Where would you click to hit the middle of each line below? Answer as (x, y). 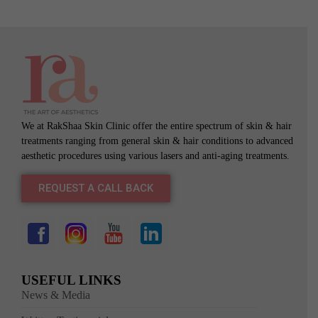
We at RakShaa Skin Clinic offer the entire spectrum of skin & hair (157, 126)
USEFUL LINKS (71, 280)
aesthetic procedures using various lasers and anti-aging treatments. (155, 156)
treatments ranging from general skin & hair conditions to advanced (157, 141)
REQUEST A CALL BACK (96, 188)
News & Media (56, 295)
